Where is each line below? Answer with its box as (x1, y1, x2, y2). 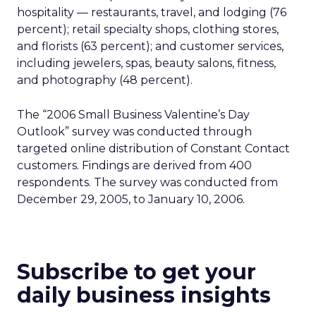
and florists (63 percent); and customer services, (17, 39, 284, 53)
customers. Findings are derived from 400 (17, 159, 252, 172)
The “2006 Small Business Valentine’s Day (17, 108, 250, 121)
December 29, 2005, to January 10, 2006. (17, 193, 245, 206)
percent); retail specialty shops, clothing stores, (17, 23, 279, 36)
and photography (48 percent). (17, 73, 193, 87)
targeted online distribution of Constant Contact (17, 142, 290, 155)
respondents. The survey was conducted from (17, 176, 278, 189)
